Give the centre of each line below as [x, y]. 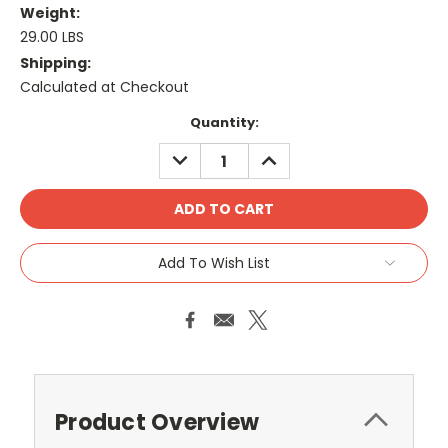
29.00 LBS [52, 37]
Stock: [43, 142]
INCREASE [288, 153]
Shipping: [55, 63]
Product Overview [157, 422]
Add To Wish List [214, 263]
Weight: [50, 13]
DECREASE [201, 153]
